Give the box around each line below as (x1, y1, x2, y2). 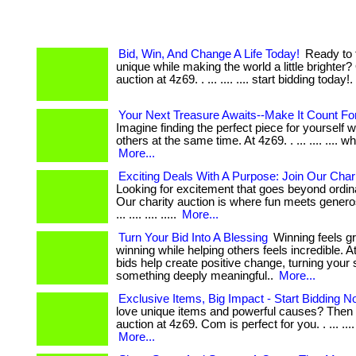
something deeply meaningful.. (116, 269, 277, 282)
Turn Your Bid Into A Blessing (118, 231, 268, 244)
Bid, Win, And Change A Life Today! (118, 48, 300, 60)
